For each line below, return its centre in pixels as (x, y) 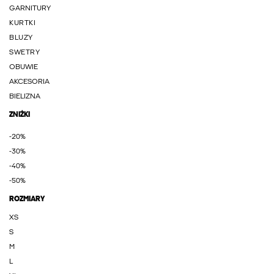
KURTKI (23, 23)
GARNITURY (30, 9)
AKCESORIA (29, 82)
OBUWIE (24, 67)
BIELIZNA (25, 97)
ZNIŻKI (20, 115)
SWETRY (25, 53)
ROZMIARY (27, 199)
